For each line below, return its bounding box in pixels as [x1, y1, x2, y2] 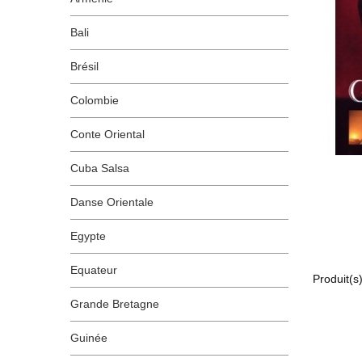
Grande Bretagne [70, 297, 159, 310]
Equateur [70, 263, 117, 276]
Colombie [70, 94, 119, 107]
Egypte [70, 229, 106, 242]
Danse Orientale [70, 196, 154, 208]
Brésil [70, 60, 99, 73]
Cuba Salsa [70, 162, 129, 175]
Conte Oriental [70, 128, 145, 141]
